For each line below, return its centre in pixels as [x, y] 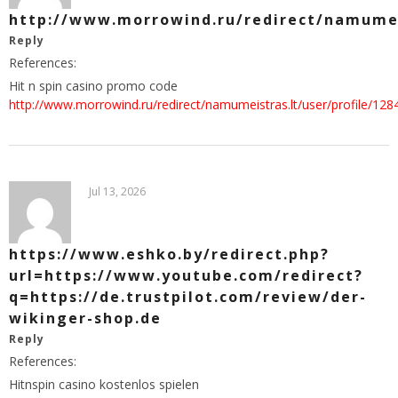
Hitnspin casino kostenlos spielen [104, 384]
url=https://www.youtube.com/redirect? [186, 275]
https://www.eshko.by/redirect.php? [169, 254]
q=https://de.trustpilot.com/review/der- [188, 296]
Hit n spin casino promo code [93, 85]
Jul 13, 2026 [117, 191]
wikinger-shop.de [85, 318]
